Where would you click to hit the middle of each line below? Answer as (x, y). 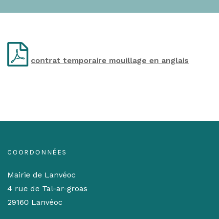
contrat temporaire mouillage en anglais (110, 60)
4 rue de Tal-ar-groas (47, 188)
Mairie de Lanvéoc (42, 175)
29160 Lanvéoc (35, 202)
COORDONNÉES (37, 152)
